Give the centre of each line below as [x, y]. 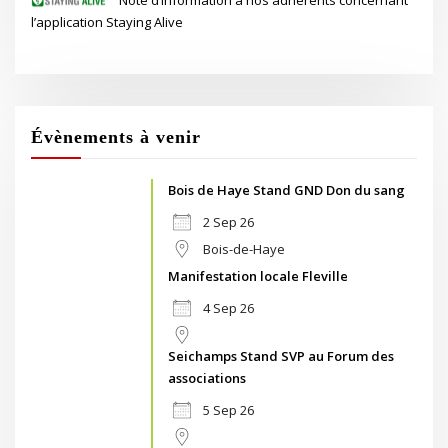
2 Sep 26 [229, 221]
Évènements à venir [116, 137]
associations [207, 377]
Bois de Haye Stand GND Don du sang [287, 189]
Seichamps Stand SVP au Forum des [281, 355]
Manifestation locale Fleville [258, 275]
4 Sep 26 [229, 307]
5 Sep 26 [229, 409]
